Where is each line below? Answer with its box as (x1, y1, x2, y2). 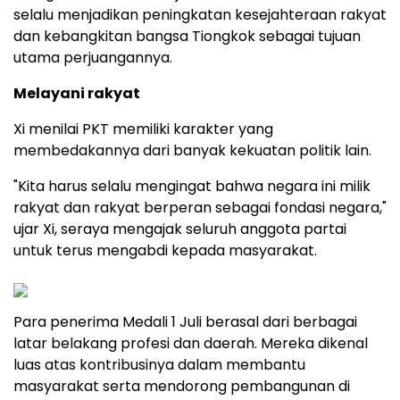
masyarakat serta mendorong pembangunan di (13, 376, 350, 397)
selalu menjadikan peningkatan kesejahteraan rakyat (13, 4, 387, 26)
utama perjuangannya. (13, 47, 172, 69)
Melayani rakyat (13, 83, 140, 104)
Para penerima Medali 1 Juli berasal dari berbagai (13, 312, 357, 333)
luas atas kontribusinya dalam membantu (13, 354, 305, 376)
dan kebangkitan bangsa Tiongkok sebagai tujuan (13, 26, 361, 47)
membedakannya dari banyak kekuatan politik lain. (13, 140, 371, 162)
